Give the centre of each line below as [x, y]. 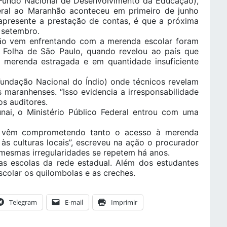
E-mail [74, 202]
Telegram [23, 202]
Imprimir [124, 202]
